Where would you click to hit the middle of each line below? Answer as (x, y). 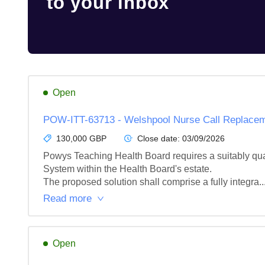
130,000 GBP (81, 138)
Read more (67, 198)
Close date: (160, 138)
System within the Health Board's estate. (127, 169)
